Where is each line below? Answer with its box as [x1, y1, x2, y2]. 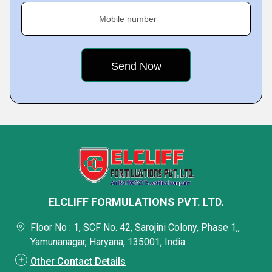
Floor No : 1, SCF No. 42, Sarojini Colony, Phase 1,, [30, 222, 240, 233]
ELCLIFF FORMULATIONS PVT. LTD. [48, 195, 224, 208]
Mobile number [99, 14, 157, 24]
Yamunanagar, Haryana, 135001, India [30, 236, 185, 248]
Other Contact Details [30, 256, 126, 267]
